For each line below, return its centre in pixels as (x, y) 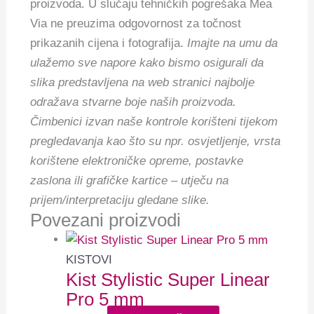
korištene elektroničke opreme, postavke (137, 161)
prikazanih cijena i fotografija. (109, 43)
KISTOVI (89, 259)
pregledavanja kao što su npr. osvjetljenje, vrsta (156, 142)
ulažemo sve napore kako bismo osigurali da (147, 63)
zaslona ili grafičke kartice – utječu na (130, 181)
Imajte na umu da (233, 43)
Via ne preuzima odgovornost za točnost (136, 24)
